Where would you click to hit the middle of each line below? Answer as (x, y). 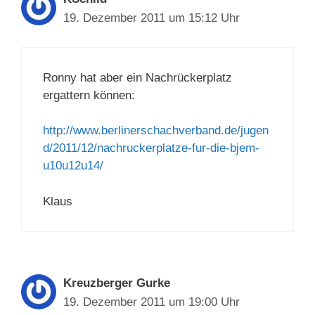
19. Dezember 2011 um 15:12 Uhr (152, 18)
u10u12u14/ (73, 166)
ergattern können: (89, 95)
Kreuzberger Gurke (117, 283)
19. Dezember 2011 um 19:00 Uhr (152, 302)
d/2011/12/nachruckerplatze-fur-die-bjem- (151, 148)
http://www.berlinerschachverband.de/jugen (156, 131)
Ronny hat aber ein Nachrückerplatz (137, 77)
